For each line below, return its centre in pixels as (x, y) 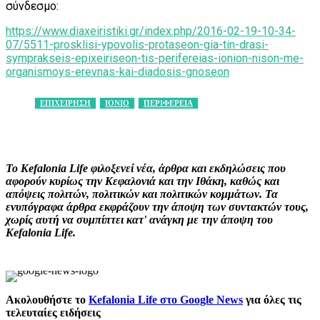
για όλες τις (272, 300)
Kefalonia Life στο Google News (166, 300)
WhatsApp (279, 126)
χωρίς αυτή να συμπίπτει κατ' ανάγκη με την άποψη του (139, 220)
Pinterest (191, 126)
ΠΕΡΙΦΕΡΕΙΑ (168, 103)
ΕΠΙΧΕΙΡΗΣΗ (65, 103)
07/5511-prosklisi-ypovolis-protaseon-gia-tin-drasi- (137, 45)
